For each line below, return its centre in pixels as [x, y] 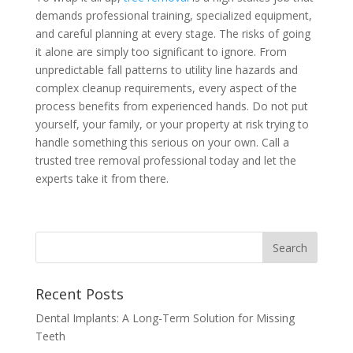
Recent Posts [79, 294]
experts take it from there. [102, 179]
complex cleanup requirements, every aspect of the [166, 88]
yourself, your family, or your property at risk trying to [172, 124]
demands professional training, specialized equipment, [173, 16]
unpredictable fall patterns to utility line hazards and [166, 70]
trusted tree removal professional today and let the [165, 161]
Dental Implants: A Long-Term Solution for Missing [165, 318]
